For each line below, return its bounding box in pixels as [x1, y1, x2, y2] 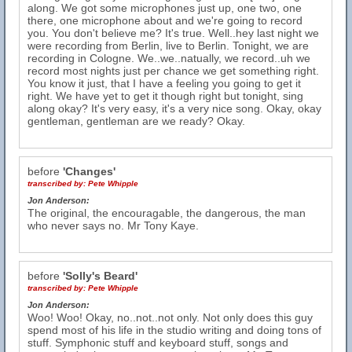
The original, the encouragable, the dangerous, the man [27, 207, 306, 219]
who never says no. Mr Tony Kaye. [27, 219, 199, 232]
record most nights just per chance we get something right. [27, 64, 319, 77]
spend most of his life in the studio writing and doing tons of [27, 324, 321, 336]
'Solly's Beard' [63, 269, 137, 282]
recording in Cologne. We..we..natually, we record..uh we [27, 52, 310, 64]
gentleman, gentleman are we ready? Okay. [27, 115, 245, 127]
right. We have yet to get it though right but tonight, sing [27, 90, 303, 102]
